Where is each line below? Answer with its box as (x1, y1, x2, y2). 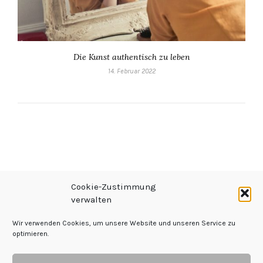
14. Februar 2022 (107, 67, 156, 76)
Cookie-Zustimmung (71, 181, 156, 192)
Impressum (46, 245, 102, 258)
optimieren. (12, 230, 49, 238)
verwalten (71, 194, 112, 205)
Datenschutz (109, 245, 173, 258)
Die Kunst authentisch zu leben (73, 52, 190, 63)
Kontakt (177, 245, 217, 258)
